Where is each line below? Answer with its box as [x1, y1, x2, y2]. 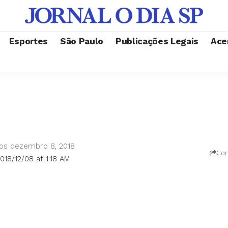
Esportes [9, 36, 48, 46]
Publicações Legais [116, 36, 198, 46]
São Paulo [60, 36, 104, 46]
